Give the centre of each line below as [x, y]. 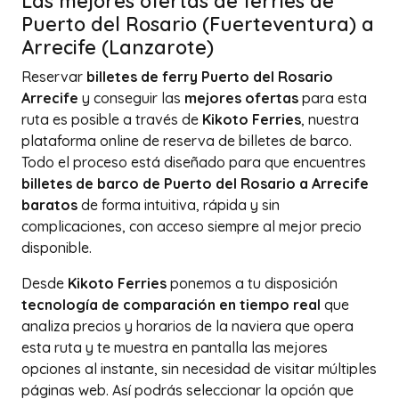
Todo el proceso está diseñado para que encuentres [194, 162]
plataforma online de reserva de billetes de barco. [187, 141]
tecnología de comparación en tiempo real [171, 305]
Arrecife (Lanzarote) [118, 47]
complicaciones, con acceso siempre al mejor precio [191, 226]
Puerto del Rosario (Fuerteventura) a [198, 24]
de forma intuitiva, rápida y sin [179, 205]
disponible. [57, 248]
